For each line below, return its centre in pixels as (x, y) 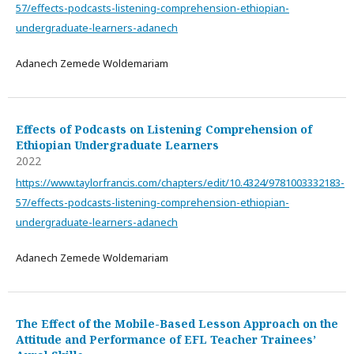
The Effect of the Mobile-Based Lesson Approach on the (177, 324)
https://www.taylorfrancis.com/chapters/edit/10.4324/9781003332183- (180, 183)
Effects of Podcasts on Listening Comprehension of (164, 129)
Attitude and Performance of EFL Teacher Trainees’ (166, 339)
